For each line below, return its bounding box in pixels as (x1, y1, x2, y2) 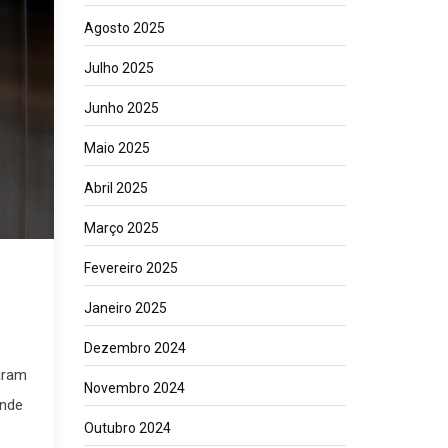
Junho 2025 (83, 100, 159, 116)
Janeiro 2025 (83, 300, 167, 316)
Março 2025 (83, 220, 159, 236)
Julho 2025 (83, 60, 154, 76)
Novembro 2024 (83, 380, 185, 396)
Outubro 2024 (83, 420, 171, 436)
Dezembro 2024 (83, 340, 186, 356)
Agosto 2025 (83, 20, 165, 36)
